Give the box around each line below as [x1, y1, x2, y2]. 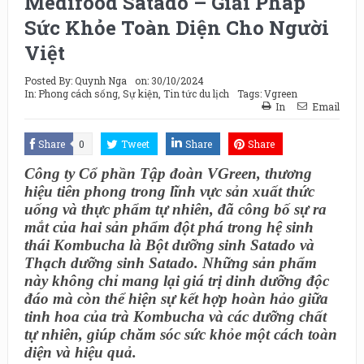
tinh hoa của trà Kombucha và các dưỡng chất [24, 308, 327, 325]
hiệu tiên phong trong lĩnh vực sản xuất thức [24, 183, 314, 200]
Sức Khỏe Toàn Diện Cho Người [24, 15, 329, 41]
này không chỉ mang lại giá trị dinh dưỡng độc [24, 272, 329, 289]
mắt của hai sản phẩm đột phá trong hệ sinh [24, 219, 314, 236]
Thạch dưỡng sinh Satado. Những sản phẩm [24, 254, 317, 271]
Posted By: [24, 74, 75, 87]
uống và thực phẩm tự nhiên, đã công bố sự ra [24, 201, 327, 218]
